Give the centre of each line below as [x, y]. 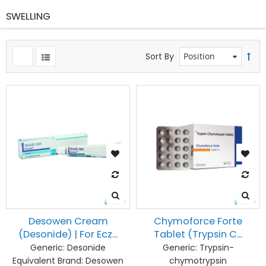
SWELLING [28, 16]
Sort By [160, 56]
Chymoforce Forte [198, 221]
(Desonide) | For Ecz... [68, 234]
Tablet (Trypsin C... [198, 234]
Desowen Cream [68, 221]
